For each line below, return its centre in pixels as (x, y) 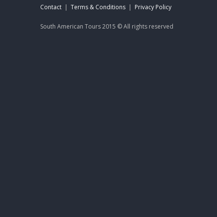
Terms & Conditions (98, 7)
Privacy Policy (153, 7)
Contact (51, 7)
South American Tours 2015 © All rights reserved (107, 27)
